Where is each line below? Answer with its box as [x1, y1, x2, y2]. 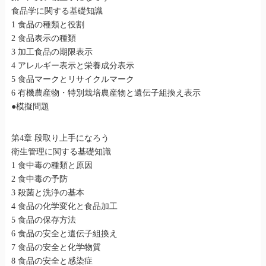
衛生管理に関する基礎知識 [11, 147, 111, 157]
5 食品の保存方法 [11, 216, 76, 225]
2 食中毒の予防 [11, 175, 68, 184]
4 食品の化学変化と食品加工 [11, 202, 118, 211]
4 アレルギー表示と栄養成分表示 [11, 61, 134, 71]
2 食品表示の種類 [11, 34, 76, 43]
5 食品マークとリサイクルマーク [11, 75, 134, 84]
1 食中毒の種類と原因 [11, 161, 93, 170]
